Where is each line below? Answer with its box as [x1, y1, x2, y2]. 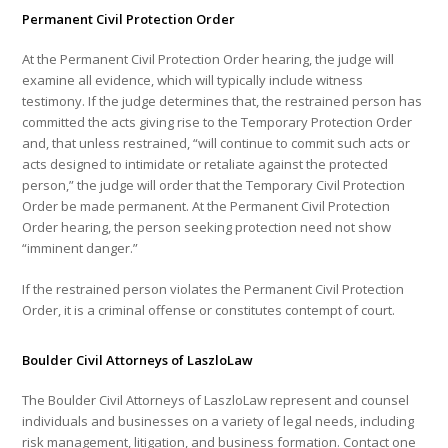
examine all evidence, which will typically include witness [22, 71, 364, 89]
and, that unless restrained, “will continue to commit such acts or [22, 134, 411, 152]
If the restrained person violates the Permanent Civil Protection [22, 280, 405, 298]
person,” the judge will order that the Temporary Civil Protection [22, 176, 406, 194]
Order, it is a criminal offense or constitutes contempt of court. [22, 301, 396, 319]
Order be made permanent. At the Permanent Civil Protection [22, 197, 391, 215]
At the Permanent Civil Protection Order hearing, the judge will [22, 50, 395, 68]
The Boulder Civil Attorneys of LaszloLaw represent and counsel [22, 391, 410, 409]
